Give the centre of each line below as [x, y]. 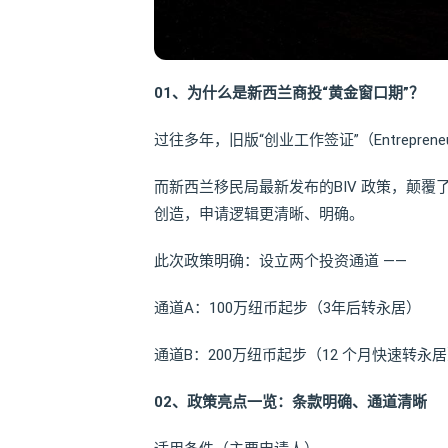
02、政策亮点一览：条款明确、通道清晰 [290, 402]
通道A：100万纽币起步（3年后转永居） [289, 308]
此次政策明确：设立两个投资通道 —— [282, 261]
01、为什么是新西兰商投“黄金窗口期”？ [289, 93]
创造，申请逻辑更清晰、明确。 [259, 214]
